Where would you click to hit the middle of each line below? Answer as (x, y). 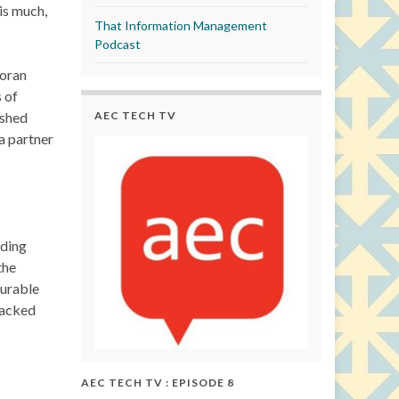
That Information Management (181, 25)
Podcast (118, 44)
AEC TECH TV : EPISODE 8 (158, 382)
